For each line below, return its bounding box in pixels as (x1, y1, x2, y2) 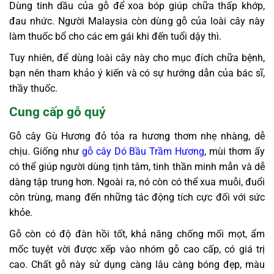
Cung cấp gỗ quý (9, 104, 106, 119)
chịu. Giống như (9, 146, 82, 158)
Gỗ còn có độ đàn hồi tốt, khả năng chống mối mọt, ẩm (9, 228, 265, 240)
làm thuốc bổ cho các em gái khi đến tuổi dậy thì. (9, 30, 221, 42)
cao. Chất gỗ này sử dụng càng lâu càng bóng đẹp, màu (9, 259, 265, 271)
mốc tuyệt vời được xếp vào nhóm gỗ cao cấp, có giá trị (9, 243, 265, 256)
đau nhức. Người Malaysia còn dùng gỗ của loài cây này (9, 15, 265, 27)
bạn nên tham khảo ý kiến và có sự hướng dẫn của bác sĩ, (9, 67, 265, 79)
